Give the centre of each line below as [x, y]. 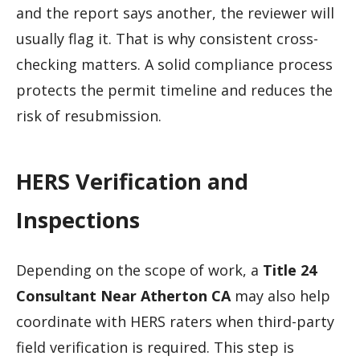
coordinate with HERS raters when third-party [175, 322]
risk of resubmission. [89, 115]
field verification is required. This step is [155, 348]
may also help [280, 296]
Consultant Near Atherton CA [123, 296]
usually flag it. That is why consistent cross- [167, 38]
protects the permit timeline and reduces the [174, 90]
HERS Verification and [132, 181]
